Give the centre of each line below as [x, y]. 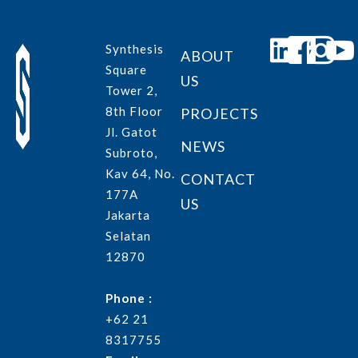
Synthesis [134, 48]
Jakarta [127, 215]
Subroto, [131, 152]
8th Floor [134, 111]
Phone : [129, 298]
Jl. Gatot [131, 131]
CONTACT [218, 179]
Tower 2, [131, 90]
